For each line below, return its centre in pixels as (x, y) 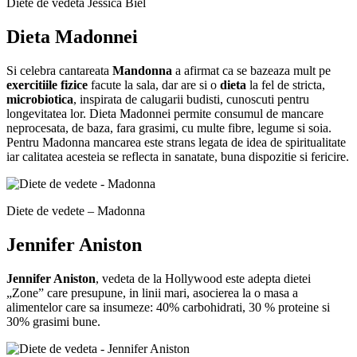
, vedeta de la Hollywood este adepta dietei (203, 278)
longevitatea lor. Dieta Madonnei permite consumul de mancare (165, 114)
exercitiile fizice (47, 85)
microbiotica (40, 99)
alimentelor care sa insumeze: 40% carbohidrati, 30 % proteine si (168, 307)
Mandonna (142, 71)
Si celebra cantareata (59, 71)
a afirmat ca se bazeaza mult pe (251, 71)
